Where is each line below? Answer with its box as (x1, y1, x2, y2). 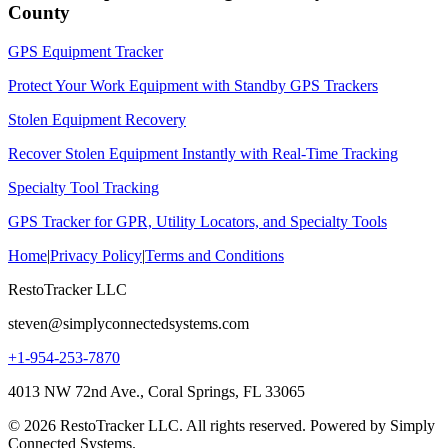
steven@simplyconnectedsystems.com (8, 315, 249, 333)
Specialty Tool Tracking (8, 179, 159, 197)
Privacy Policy (50, 247, 142, 265)
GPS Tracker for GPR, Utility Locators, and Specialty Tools (8, 213, 387, 231)
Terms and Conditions (145, 247, 284, 265)
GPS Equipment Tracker (8, 43, 163, 61)
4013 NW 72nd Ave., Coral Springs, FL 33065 (8, 383, 305, 401)
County (8, 2, 70, 24)
